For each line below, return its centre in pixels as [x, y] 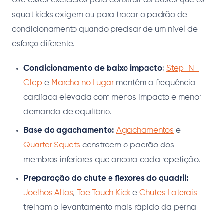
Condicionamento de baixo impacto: [94, 69]
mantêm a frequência [155, 83]
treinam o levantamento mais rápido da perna [110, 208]
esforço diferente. [43, 44]
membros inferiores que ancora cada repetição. [112, 160]
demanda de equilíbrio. [67, 112]
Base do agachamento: [69, 131]
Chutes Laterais [168, 193]
